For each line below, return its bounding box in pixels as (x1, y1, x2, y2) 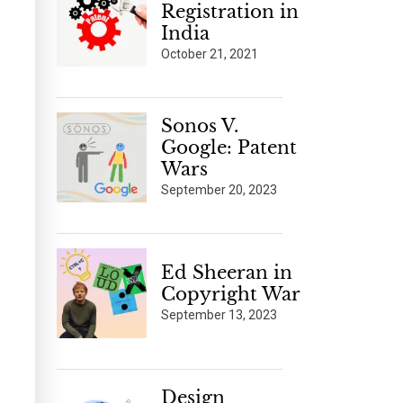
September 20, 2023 (161, 183, 277, 197)
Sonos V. (161, 115, 238, 137)
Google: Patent (161, 137, 297, 158)
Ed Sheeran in (161, 262, 292, 283)
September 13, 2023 (161, 308, 277, 322)
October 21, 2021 (161, 47, 258, 61)
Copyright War (161, 283, 300, 305)
